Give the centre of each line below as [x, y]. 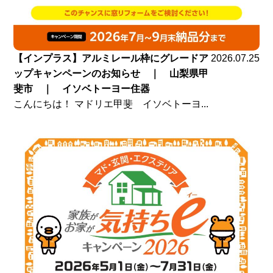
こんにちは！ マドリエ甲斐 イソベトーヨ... [111, 104]
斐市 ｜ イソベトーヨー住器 [82, 89]
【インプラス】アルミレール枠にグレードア [111, 58]
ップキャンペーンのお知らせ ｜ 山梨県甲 [111, 74]
